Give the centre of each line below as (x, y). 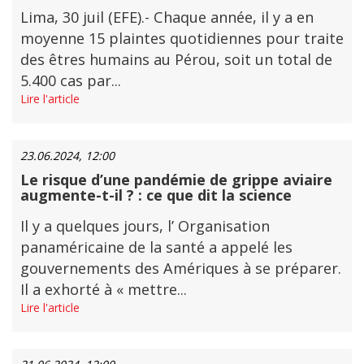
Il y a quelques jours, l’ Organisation (145, 226)
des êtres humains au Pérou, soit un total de (176, 59)
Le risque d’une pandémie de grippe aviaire (176, 180)
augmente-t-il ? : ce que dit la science (156, 195)
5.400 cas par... (71, 80)
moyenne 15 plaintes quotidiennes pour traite (182, 38)
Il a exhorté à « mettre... (104, 289)
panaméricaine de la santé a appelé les (156, 247)
